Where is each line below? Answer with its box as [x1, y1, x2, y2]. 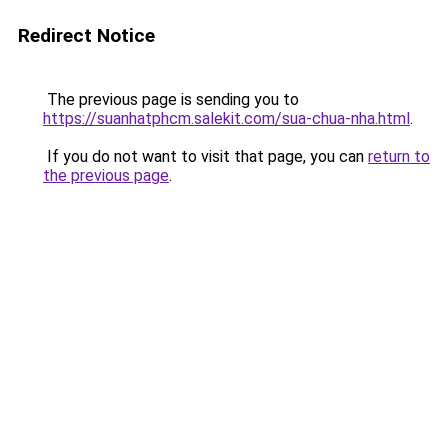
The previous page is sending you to [43, 90, 299, 109]
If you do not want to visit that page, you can [43, 147, 368, 166]
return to [368, 147, 430, 166]
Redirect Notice [18, 24, 155, 47]
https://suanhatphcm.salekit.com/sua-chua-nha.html [43, 109, 410, 128]
